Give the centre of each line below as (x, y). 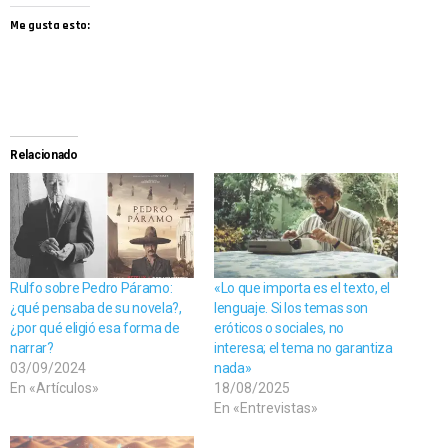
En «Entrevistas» (266, 407)
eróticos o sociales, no (279, 327)
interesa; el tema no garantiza (303, 347)
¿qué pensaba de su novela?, (96, 307)
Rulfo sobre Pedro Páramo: (91, 287)
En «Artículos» (54, 387)
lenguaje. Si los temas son (291, 307)
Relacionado (44, 154)
